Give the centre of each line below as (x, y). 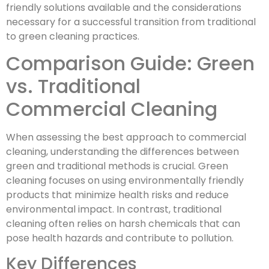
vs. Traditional (73, 86)
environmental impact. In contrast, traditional (114, 210)
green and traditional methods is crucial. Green (117, 166)
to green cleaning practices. (73, 36)
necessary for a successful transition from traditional (131, 22)
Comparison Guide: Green (130, 64)
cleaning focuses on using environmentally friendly (125, 181)
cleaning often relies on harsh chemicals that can (123, 224)
